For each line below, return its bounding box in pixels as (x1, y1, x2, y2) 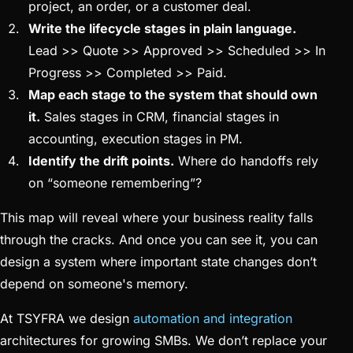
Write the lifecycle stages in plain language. (28, 20, 296, 36)
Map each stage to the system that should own (28, 86, 318, 102)
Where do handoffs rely (174, 152, 318, 169)
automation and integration (133, 310, 292, 326)
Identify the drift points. (28, 152, 174, 169)
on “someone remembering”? (28, 174, 202, 191)
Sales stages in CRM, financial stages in (40, 108, 279, 124)
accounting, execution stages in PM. (28, 130, 243, 147)
